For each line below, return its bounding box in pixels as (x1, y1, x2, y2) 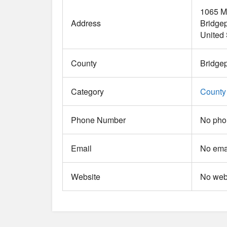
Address (71, 17, 101, 29)
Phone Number (71, 114, 126, 126)
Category (71, 86, 104, 98)
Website (71, 171, 100, 183)
